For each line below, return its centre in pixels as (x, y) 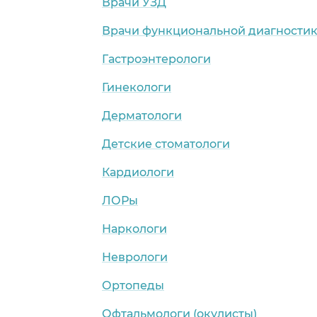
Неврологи (135, 257)
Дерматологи (142, 115)
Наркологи (134, 229)
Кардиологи (138, 172)
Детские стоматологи (166, 144)
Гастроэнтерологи (156, 59)
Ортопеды (133, 285)
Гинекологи (137, 87)
